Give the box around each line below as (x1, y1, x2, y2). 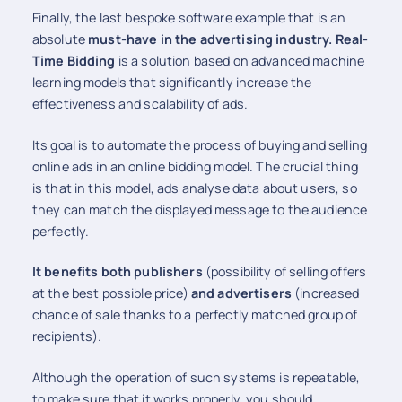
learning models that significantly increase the (31, 74, 312, 92)
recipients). (31, 328, 102, 345)
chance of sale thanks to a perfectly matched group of (31, 306, 358, 324)
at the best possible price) (31, 284, 191, 302)
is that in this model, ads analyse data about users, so (31, 179, 357, 197)
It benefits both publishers (31, 263, 203, 281)
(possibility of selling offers (202, 263, 367, 281)
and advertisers (190, 284, 292, 302)
